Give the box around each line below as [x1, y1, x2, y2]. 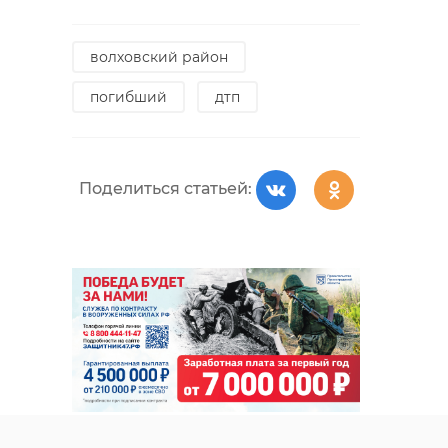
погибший [90, 88, 167, 106]
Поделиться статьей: [78, 179, 252, 199]
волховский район [90, 48, 228, 66]
